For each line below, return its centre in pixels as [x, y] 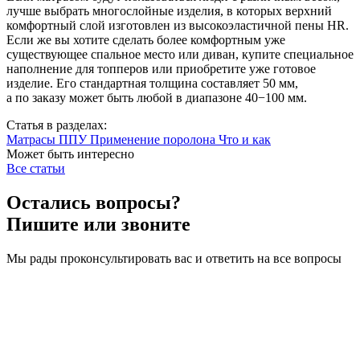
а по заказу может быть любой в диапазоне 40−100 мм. [157, 98]
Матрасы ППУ [48, 140]
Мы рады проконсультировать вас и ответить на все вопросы [174, 258]
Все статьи [36, 169]
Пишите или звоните [98, 225]
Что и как [245, 140]
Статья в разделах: [57, 125]
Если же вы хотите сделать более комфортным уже [146, 40]
